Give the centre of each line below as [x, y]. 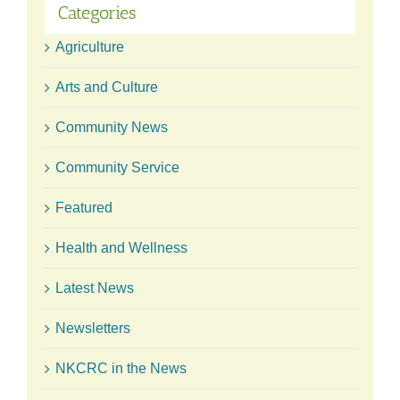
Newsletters [93, 328]
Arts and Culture [107, 87]
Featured [84, 207]
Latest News [95, 287]
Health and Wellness [121, 247]
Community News [112, 127]
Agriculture [90, 46]
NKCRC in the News [121, 368]
